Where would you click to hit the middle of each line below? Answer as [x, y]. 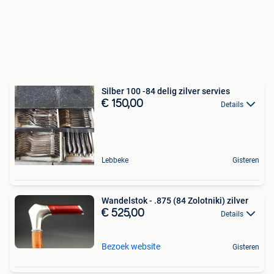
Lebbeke [115, 160]
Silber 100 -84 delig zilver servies [166, 91]
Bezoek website [131, 247]
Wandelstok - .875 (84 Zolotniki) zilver [175, 201]
